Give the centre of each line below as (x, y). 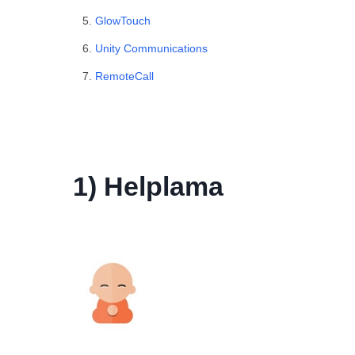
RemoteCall (124, 76)
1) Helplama (148, 186)
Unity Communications (151, 48)
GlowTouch (123, 20)
